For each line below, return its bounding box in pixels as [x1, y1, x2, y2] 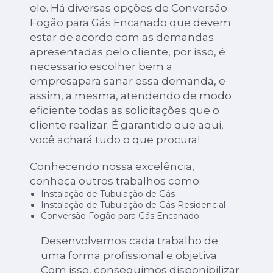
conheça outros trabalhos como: [30, 175, 202, 188]
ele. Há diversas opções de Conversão [30, 2, 228, 15]
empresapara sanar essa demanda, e [30, 75, 226, 88]
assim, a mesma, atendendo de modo [30, 90, 232, 102]
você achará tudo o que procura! [30, 133, 200, 146]
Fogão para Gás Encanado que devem [30, 16, 232, 29]
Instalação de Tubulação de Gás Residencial [40, 199, 225, 211]
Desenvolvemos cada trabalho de [40, 235, 218, 247]
